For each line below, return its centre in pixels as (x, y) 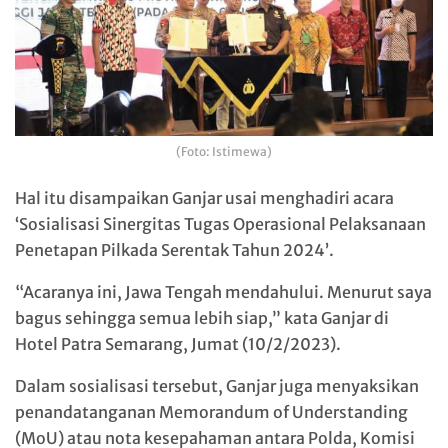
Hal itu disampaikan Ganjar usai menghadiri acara (204, 197)
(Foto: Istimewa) (224, 151)
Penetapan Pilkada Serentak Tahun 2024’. (174, 249)
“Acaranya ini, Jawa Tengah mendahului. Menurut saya (223, 291)
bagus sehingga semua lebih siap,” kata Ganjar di (202, 317)
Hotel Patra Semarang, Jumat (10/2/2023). (178, 343)
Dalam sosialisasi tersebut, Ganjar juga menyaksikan (217, 385)
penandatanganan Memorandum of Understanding (211, 411)
